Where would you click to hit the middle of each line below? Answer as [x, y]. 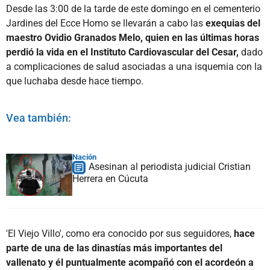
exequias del [233, 23]
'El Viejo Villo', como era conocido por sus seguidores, [120, 233]
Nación [84, 157]
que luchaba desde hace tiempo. [75, 81]
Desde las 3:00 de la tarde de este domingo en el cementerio [133, 8]
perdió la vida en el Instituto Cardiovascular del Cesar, [122, 52]
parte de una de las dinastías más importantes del [114, 248]
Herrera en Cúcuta [110, 178]
